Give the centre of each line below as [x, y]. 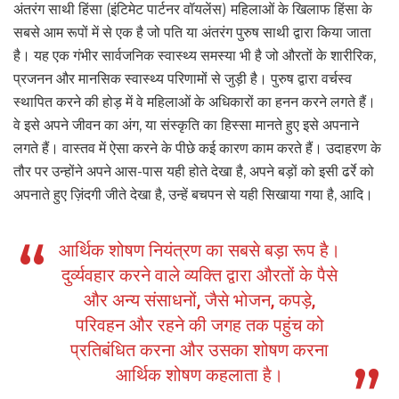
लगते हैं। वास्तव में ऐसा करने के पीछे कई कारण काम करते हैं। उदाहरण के [197, 149]
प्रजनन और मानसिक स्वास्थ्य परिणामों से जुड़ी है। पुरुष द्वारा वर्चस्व [183, 79]
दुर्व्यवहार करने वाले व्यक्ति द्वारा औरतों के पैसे [199, 276]
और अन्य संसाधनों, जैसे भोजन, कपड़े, [199, 301]
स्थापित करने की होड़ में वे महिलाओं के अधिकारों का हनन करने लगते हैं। [195, 102]
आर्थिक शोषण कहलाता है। [199, 375]
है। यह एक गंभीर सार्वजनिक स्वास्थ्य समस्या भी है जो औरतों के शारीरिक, [195, 56]
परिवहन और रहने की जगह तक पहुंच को [199, 326]
